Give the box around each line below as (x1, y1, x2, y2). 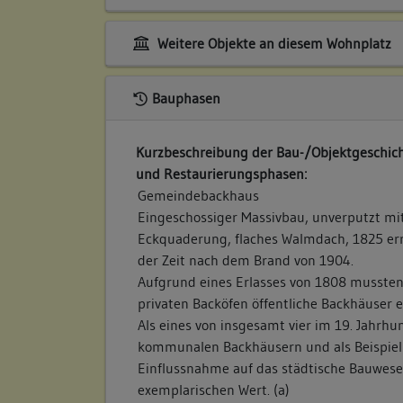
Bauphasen (151, 89, 220, 108)
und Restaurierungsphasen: (136, 165, 308, 184)
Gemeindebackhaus (138, 186, 260, 205)
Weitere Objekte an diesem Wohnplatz (153, 33, 391, 52)
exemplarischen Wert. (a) (138, 381, 291, 399)
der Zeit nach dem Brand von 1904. (138, 251, 354, 270)
